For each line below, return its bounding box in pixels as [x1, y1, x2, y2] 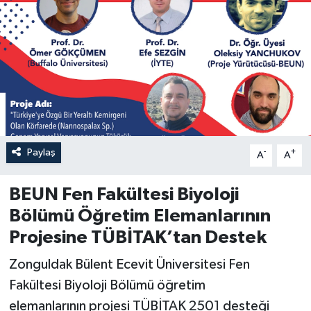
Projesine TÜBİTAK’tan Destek [8, 228, 267, 246]
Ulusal [37, 125, 74, 137]
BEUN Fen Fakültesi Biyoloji [8, 185, 239, 203]
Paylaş [26, 146, 56, 158]
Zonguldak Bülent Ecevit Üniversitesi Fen [8, 258, 250, 272]
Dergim [37, 90, 81, 101]
